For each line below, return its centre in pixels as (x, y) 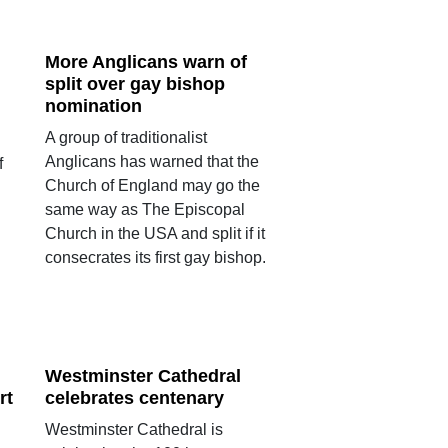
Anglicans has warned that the (151, 161)
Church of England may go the (152, 185)
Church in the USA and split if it (154, 233)
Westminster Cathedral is (133, 429)
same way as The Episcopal (144, 209)
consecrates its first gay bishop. (155, 257)
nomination (93, 105)
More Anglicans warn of (145, 62)
